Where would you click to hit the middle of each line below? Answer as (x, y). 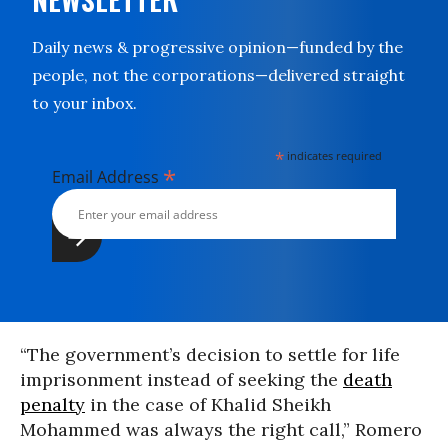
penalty (52, 404)
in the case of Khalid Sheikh (208, 404)
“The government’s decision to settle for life (210, 354)
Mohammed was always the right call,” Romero (221, 429)
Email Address (107, 177)
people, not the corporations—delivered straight (218, 75)
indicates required (333, 155)
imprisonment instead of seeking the (181, 379)
